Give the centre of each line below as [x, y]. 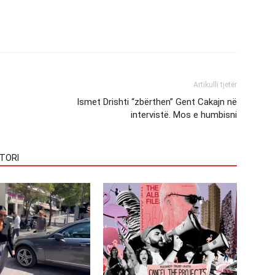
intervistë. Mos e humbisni [184, 115]
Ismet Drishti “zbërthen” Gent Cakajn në [157, 102]
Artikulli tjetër [215, 85]
